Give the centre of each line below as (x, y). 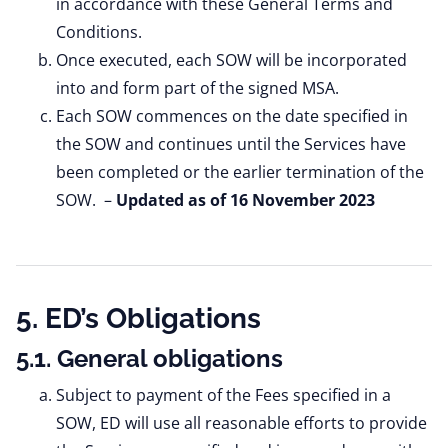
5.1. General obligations (149, 358)
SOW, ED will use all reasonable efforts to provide (241, 423)
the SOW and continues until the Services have (231, 144)
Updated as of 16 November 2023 (245, 200)
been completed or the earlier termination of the (240, 172)
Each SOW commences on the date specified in (232, 116)
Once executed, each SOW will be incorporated (231, 60)
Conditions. (99, 32)
